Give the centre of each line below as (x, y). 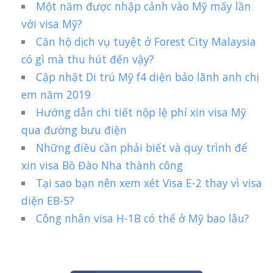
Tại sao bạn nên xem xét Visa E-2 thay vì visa (149, 183)
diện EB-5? (48, 201)
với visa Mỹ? (52, 24)
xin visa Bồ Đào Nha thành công (102, 165)
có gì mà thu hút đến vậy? (88, 59)
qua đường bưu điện (74, 130)
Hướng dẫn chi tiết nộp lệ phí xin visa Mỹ (141, 112)
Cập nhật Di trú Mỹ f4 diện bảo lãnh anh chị (148, 77)
